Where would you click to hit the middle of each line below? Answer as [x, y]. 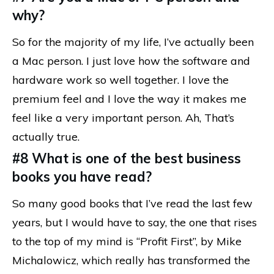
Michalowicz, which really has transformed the [131, 260]
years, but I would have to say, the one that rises [135, 222]
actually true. [46, 136]
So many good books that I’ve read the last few [132, 203]
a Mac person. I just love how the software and [131, 61]
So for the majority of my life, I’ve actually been [133, 42]
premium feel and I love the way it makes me [129, 98]
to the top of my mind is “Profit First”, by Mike [127, 241]
